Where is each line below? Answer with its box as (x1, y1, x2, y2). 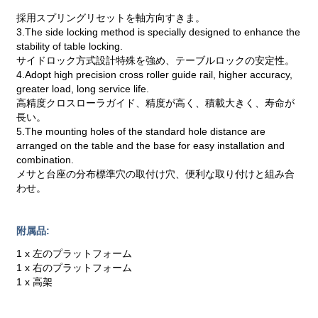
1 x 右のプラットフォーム (16, 261, 133, 273)
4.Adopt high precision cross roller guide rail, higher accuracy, (16, 68, 293, 80)
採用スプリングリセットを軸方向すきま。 (16, 11, 206, 23)
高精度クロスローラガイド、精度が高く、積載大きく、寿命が (16, 97, 295, 109)
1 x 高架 (16, 275, 53, 287)
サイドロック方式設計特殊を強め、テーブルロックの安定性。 (16, 54, 295, 66)
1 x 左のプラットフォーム (16, 247, 133, 259)
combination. (16, 153, 75, 165)
